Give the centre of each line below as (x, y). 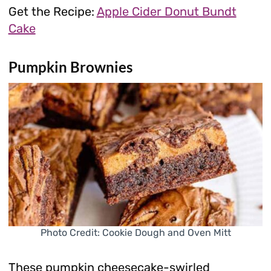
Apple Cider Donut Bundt (166, 11)
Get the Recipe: (52, 11)
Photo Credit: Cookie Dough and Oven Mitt (135, 232)
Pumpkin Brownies (70, 67)
